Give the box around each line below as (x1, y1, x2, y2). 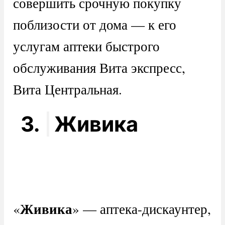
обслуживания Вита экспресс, (13, 58, 185, 77)
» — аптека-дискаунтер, (72, 199, 211, 218)
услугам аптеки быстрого (13, 37, 160, 56)
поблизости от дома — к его (13, 15, 176, 34)
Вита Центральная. (13, 80, 122, 99)
